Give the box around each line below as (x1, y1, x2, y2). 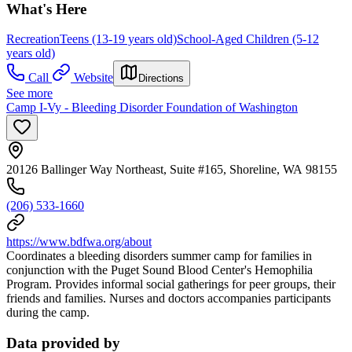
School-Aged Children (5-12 (177, 32, 319, 46)
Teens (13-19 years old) (60, 32, 177, 46)
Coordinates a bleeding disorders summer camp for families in (6, 249, 312, 263)
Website (74, 71, 113, 85)
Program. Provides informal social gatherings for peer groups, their (6, 277, 335, 291)
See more (6, 86, 53, 101)
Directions (138, 72, 184, 85)
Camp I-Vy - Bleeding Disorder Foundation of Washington (6, 101, 298, 115)
